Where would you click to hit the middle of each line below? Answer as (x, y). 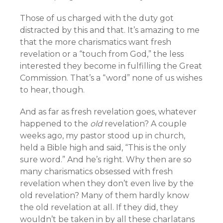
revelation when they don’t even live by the (107, 183)
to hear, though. (52, 90)
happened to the (55, 124)
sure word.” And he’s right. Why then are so (106, 160)
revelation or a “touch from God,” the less (102, 54)
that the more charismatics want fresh (96, 42)
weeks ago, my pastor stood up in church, (103, 136)
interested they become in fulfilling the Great (111, 66)
